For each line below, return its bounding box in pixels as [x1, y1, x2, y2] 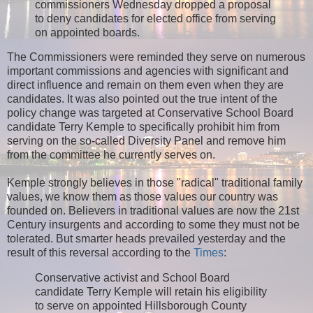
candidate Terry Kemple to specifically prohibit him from [7, 121, 279, 133]
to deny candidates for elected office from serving [35, 12, 276, 24]
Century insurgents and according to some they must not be [7, 219, 300, 231]
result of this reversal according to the [7, 247, 194, 259]
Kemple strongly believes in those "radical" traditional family [7, 177, 303, 189]
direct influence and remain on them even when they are [7, 79, 284, 92]
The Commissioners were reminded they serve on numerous [7, 51, 305, 64]
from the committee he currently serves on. [7, 149, 218, 161]
